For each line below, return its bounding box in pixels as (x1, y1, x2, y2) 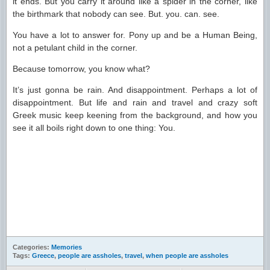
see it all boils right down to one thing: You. (13, 123, 175, 133)
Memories (51, 243, 82, 251)
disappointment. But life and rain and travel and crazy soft (13, 98, 257, 107)
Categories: (13, 243, 51, 251)
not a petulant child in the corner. (13, 43, 137, 52)
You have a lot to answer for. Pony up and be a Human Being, (13, 30, 257, 40)
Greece (32, 252, 54, 259)
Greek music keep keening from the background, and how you (13, 110, 257, 120)
